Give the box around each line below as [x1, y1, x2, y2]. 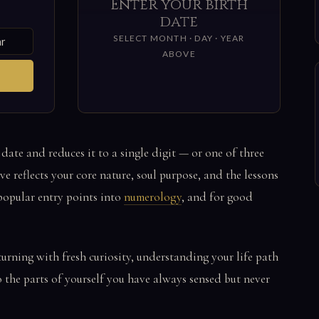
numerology [124, 189, 182, 204]
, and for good [182, 189, 253, 204]
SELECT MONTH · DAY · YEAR [113, 33, 245, 44]
